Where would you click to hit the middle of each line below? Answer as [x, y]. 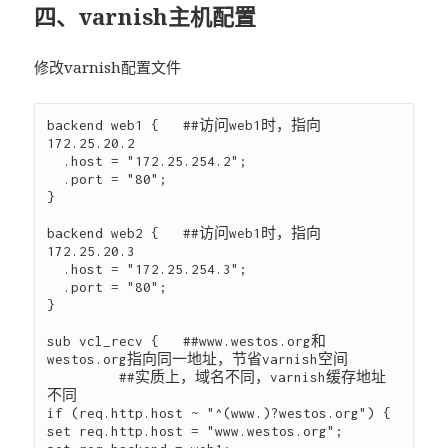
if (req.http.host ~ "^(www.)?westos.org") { [219, 413]
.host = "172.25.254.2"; [55, 161]
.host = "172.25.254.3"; [55, 269]
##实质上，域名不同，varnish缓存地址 [83, 377]
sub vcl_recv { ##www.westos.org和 [187, 341]
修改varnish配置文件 [108, 67]
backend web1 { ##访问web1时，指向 [184, 125]
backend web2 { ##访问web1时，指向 [184, 233]
